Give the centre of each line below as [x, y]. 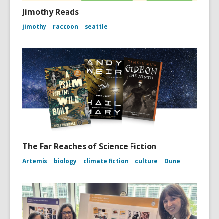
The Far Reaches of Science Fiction [89, 146]
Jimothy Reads [51, 12]
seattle [96, 27]
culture [146, 161]
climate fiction [106, 161]
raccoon [66, 27]
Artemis [35, 161]
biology [65, 161]
